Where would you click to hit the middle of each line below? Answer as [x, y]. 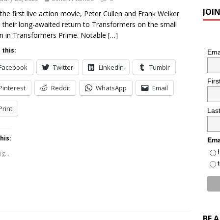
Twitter [63, 67]
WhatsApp [111, 88]
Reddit [61, 88]
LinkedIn [111, 67]
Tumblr [160, 67]
